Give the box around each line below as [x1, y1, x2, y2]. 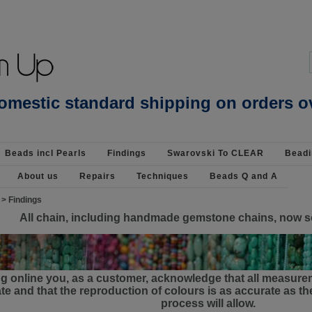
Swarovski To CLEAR [167, 148, 264, 159]
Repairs [79, 171, 116, 181]
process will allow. [161, 297, 256, 309]
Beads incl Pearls [5, 148, 86, 159]
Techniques [136, 171, 189, 181]
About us [17, 171, 58, 181]
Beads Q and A [210, 171, 278, 181]
